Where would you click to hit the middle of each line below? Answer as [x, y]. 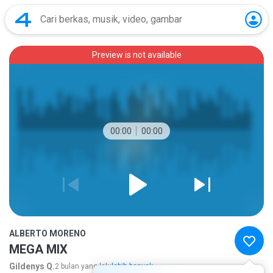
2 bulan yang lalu [83, 266]
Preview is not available [136, 55]
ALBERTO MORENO [48, 233]
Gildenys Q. [32, 266]
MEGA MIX [38, 249]
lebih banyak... [135, 266]
